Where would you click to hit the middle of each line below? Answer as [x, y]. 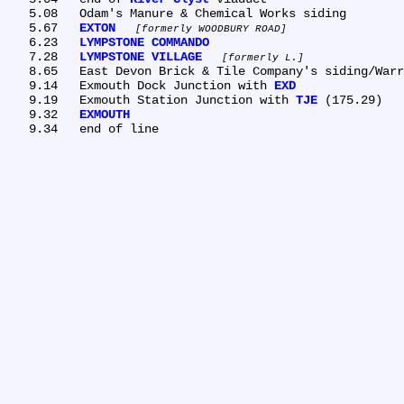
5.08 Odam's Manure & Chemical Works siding [18, 13]
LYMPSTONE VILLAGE [141, 56]
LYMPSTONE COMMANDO [144, 42]
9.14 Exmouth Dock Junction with [177, 85]
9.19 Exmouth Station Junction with [188, 100]
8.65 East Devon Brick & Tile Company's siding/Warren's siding [18, 71]
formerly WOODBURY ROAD [211, 28]
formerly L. [263, 57]
